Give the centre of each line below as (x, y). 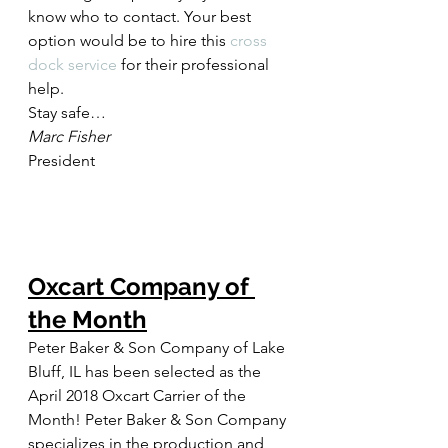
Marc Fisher (69, 136)
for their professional (195, 64)
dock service (72, 64)
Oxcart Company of (141, 287)
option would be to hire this (129, 40)
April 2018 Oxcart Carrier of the (139, 396)
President (61, 160)
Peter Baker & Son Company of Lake (158, 348)
